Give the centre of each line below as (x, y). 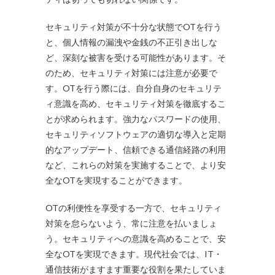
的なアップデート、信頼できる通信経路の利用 (136, 150)
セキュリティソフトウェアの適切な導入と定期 (136, 134)
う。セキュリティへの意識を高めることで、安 (136, 239)
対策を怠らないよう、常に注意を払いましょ (131, 223)
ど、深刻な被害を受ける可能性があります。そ (136, 58)
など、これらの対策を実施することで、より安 (136, 165)
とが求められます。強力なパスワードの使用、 (136, 119)
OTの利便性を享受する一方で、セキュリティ (134, 208)
